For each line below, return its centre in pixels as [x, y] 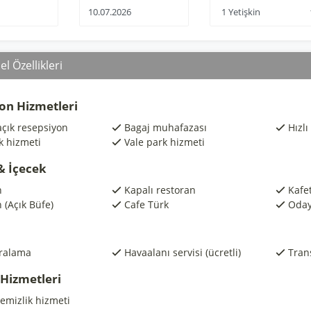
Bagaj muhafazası [165, 127]
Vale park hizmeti [164, 142]
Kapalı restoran [160, 190]
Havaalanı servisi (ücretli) [182, 252]
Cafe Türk [146, 204]
